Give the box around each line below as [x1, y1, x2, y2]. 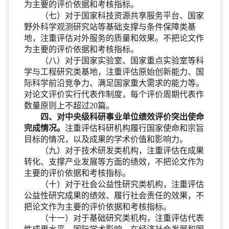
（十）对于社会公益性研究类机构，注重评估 [40, 179, 204, 189]
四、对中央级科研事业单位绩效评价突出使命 [40, 112, 204, 121]
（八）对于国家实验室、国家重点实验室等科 [40, 56, 204, 65]
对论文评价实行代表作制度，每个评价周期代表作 [24, 89, 204, 99]
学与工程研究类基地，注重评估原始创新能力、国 [24, 67, 204, 76]
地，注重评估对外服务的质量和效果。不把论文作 [24, 33, 204, 42]
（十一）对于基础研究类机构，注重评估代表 [40, 213, 204, 222]
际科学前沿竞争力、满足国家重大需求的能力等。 [24, 78, 204, 87]
